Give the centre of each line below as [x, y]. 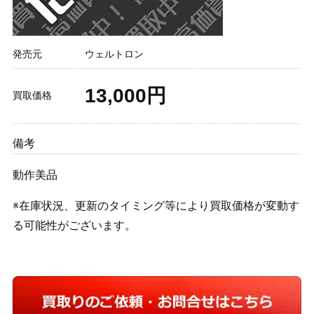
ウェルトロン [114, 54]
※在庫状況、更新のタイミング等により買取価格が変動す [156, 206]
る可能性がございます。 [74, 226]
